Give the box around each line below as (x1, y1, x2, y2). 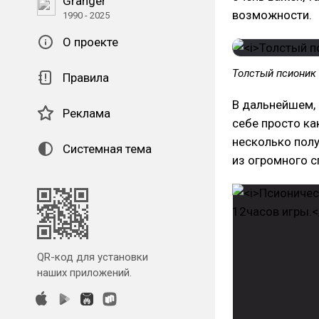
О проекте (63, 35, 118, 49)
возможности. (232, 8, 312, 22)
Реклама (63, 106, 110, 120)
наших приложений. (37, 266, 132, 279)
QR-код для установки (37, 251, 148, 263)
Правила (63, 70, 109, 85)
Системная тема (63, 142, 152, 156)
